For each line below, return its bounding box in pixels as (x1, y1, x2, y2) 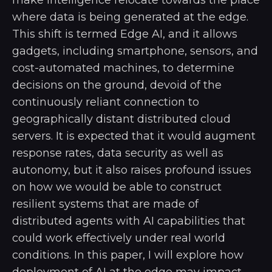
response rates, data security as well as (12, 146, 223, 160)
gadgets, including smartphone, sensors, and (12, 44, 258, 58)
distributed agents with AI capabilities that (12, 214, 245, 228)
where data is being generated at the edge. (12, 10, 248, 24)
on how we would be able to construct (12, 180, 222, 194)
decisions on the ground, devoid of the (12, 78, 222, 92)
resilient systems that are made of (12, 197, 199, 211)
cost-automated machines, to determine (12, 61, 234, 75)
